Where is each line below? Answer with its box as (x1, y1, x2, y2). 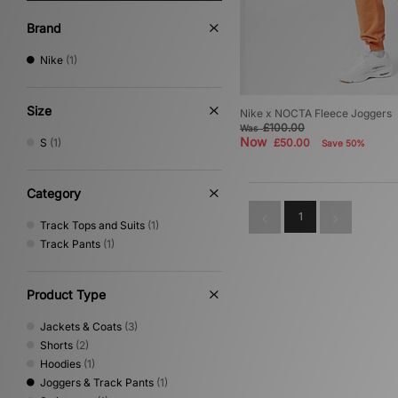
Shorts (40, 338, 73, 352)
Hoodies (40, 357, 81, 370)
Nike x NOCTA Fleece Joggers (240, 107, 392, 121)
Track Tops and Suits (40, 219, 145, 232)
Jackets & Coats (40, 320, 122, 333)
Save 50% (322, 138, 365, 149)
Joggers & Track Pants (40, 376, 154, 389)
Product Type (27, 287, 106, 302)
